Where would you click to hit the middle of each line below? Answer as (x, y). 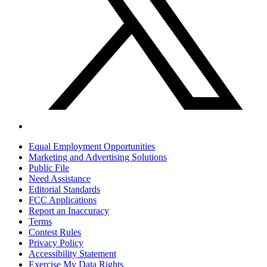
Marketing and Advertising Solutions (98, 157)
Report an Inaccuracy (69, 211)
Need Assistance (60, 179)
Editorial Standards (64, 190)
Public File (49, 168)
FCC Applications (63, 200)
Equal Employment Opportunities (92, 147)
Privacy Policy (56, 243)
